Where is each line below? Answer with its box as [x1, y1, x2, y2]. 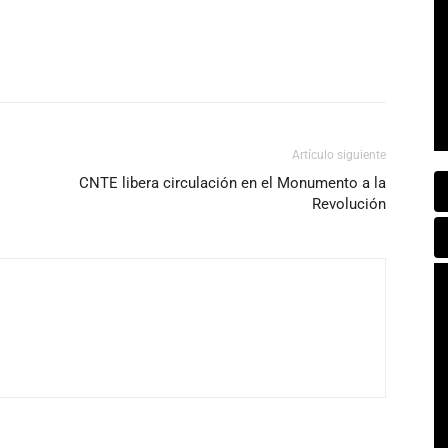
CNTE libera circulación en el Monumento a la [79, 174, 386, 192]
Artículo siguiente [292, 148, 386, 162]
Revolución [312, 195, 386, 213]
